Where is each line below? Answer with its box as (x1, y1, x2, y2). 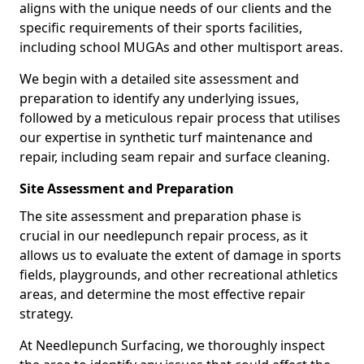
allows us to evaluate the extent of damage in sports (19, 246, 341, 264)
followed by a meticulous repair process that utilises (19, 109, 340, 127)
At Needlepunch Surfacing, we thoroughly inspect (19, 336, 325, 354)
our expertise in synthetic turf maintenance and (19, 128, 313, 146)
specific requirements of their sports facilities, (19, 19, 302, 37)
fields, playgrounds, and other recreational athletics (19, 266, 338, 284)
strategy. (19, 305, 76, 323)
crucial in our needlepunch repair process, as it (19, 227, 308, 245)
